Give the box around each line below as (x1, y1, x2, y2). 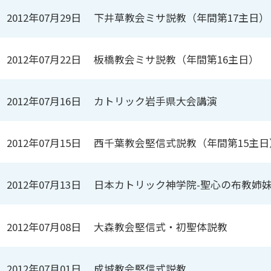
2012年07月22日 (7, 51, 82, 67)
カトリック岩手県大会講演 (94, 94, 218, 109)
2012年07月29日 (7, 10, 82, 25)
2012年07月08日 (7, 219, 82, 234)
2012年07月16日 (7, 94, 82, 109)
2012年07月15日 (7, 135, 82, 151)
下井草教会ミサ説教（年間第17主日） (94, 10, 270, 25)
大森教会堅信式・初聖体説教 (94, 219, 228, 234)
